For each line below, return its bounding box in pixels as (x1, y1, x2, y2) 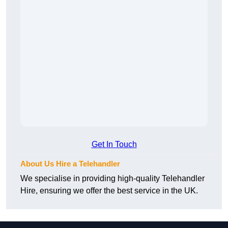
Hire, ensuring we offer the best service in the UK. (20, 186, 198, 195)
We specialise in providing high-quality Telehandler (20, 174, 205, 183)
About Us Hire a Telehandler (20, 160, 120, 168)
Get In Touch (91, 140, 137, 149)
